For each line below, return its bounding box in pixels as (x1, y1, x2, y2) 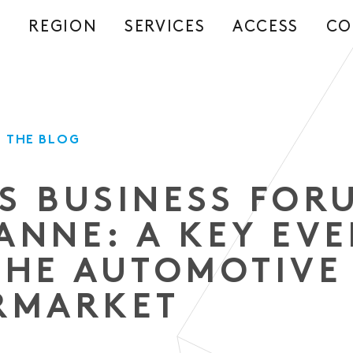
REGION (28, 20, 98, 35)
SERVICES (124, 20, 206, 35)
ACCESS (232, 20, 299, 35)
